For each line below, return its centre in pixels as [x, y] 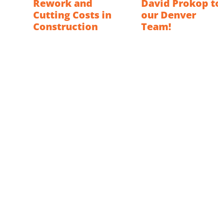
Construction [65, 27]
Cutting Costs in [72, 15]
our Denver [169, 15]
